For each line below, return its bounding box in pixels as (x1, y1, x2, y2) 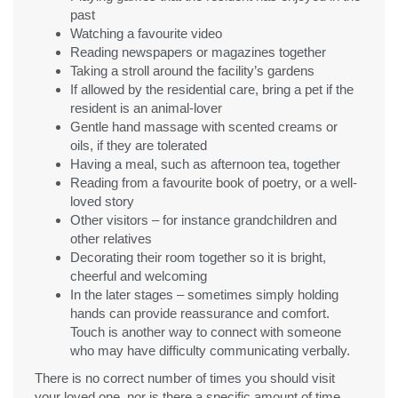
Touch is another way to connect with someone (70, 323, 341, 339)
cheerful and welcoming (70, 267, 207, 283)
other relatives (70, 230, 152, 246)
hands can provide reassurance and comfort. (70, 305, 330, 321)
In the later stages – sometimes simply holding (70, 286, 338, 302)
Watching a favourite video (70, 25, 222, 41)
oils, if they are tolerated (70, 137, 207, 153)
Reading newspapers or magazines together (70, 44, 326, 60)
